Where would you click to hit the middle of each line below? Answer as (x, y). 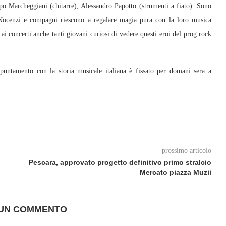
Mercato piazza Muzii (175, 172)
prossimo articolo (186, 151)
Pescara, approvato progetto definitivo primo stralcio (120, 162)
